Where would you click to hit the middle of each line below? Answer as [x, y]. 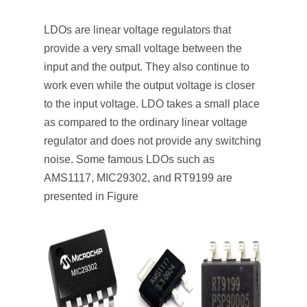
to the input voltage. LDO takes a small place [152, 104]
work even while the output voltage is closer [149, 85]
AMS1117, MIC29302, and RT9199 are [138, 178]
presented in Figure [91, 196]
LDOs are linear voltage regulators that [137, 30]
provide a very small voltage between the [143, 48]
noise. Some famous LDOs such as [129, 159]
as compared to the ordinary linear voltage [146, 122]
